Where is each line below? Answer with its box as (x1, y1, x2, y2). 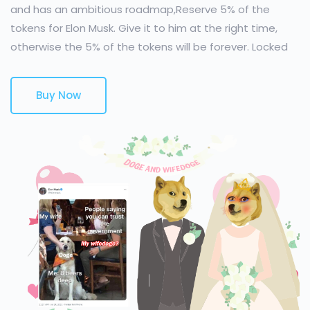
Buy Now (36, 88, 81, 102)
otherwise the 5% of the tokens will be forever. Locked (10, 39, 288, 54)
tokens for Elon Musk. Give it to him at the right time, (10, 21, 277, 35)
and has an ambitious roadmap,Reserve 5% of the (10, 2, 270, 17)
